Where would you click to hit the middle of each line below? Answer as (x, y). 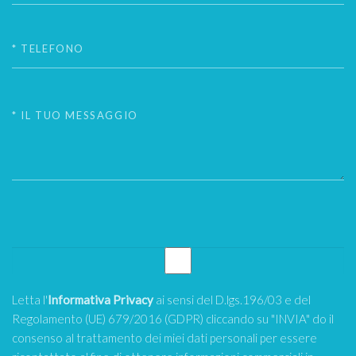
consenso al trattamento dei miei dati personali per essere (164, 338)
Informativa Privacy (101, 300)
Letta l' (30, 300)
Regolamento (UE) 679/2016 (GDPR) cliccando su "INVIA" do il (173, 319)
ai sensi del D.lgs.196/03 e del (232, 300)
